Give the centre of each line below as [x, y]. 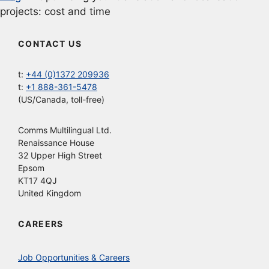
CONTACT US [50, 43]
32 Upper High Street [60, 155]
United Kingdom [50, 193]
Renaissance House [56, 142]
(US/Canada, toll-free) [61, 99]
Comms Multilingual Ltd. [65, 130]
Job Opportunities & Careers [74, 257]
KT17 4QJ [38, 180]
